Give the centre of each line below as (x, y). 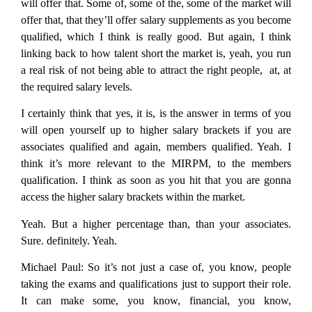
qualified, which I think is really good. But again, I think (156, 36)
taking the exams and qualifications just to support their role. (156, 284)
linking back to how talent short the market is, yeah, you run (156, 53)
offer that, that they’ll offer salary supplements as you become (156, 19)
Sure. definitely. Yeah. (70, 240)
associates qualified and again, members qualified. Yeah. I (156, 147)
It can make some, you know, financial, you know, (156, 301)
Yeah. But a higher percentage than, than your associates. (156, 224)
